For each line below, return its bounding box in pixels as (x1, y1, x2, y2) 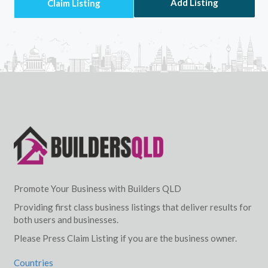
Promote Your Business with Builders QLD (13, 182, 181, 194)
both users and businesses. (13, 214, 118, 225)
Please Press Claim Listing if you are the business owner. (13, 232, 237, 243)
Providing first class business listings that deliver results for (13, 201, 252, 212)
